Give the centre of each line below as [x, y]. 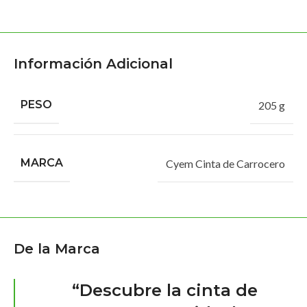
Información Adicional [93, 64]
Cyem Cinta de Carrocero [225, 163]
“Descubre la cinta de [164, 291]
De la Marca [57, 249]
